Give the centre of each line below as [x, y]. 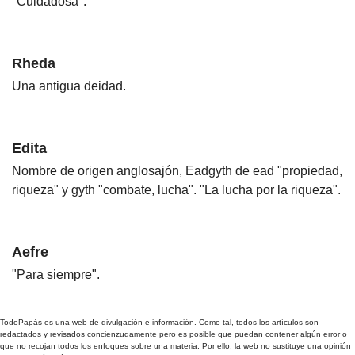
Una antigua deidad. [69, 86]
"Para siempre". [56, 275]
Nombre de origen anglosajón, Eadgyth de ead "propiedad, [177, 171]
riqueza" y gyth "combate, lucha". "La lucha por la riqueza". [176, 190]
